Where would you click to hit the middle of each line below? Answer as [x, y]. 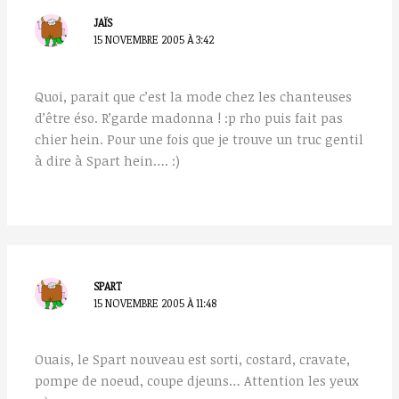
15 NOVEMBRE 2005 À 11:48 [155, 302]
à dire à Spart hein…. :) [108, 160]
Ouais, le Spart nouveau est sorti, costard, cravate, [193, 358]
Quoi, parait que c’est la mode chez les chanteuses [194, 96]
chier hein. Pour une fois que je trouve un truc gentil [199, 138]
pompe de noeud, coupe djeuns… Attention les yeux [197, 380]
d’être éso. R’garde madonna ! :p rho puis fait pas [189, 117]
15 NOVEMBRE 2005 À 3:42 [154, 40]
